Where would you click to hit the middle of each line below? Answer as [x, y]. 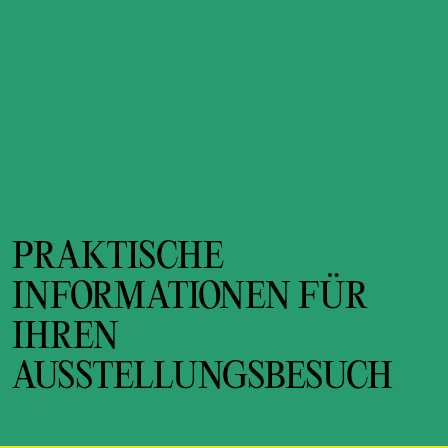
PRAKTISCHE [117, 258]
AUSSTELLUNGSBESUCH [202, 378]
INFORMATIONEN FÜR [189, 298]
